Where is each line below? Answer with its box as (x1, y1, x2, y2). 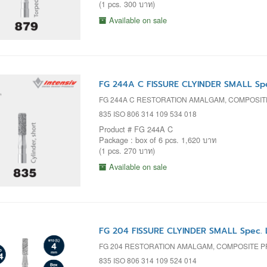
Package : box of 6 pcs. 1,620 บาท (98, 133, 216, 145)
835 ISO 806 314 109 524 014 (98, 255, 197, 266)
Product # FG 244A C (98, 123, 173, 135)
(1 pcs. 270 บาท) (98, 144, 155, 156)
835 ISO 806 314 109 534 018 (98, 108, 197, 119)
